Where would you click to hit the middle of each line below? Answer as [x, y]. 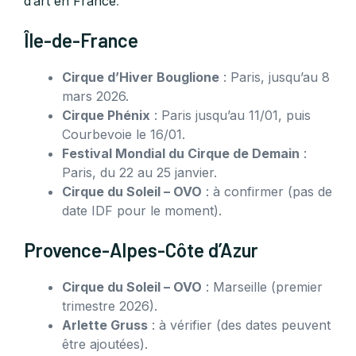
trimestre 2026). [110, 306]
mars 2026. [95, 97]
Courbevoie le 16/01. [124, 135]
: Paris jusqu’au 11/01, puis [230, 116]
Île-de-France [81, 41]
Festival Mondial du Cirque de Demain [181, 154]
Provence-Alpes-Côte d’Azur [141, 250]
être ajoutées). [105, 344]
